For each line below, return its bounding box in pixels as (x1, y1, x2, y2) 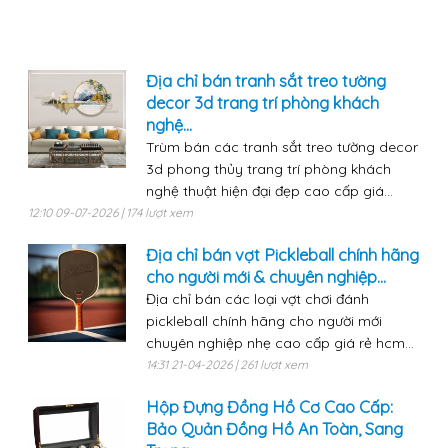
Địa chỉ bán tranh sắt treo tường (145, 71, 386, 92)
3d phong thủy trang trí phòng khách (145, 160, 391, 179)
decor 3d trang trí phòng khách (145, 93, 379, 114)
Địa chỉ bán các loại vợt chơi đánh (145, 290, 369, 309)
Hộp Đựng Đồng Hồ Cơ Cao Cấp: (145, 397, 393, 418)
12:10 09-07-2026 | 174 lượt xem (27, 205, 193, 221)
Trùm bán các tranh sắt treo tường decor (145, 138, 418, 157)
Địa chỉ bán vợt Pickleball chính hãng (145, 245, 419, 266)
